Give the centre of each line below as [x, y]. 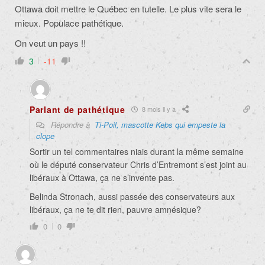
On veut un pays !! [50, 43]
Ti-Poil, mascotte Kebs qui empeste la [160, 124]
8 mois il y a [158, 109]
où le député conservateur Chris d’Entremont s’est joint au [138, 164]
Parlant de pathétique [77, 109]
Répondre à [72, 124]
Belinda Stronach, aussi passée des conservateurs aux [132, 196]
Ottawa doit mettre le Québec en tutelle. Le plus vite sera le [128, 8]
